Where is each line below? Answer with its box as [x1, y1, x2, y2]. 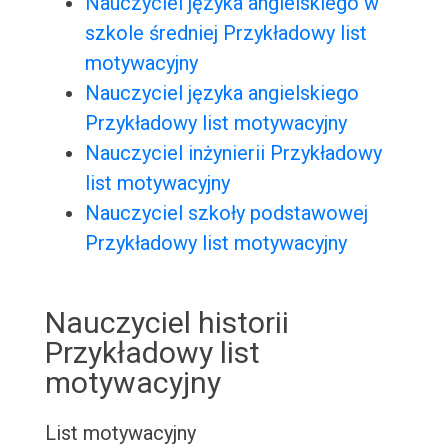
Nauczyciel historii [44, 305, 289, 341]
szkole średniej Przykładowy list [84, 21, 367, 46]
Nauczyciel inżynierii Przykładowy [84, 141, 382, 166]
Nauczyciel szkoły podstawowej [84, 201, 368, 226]
